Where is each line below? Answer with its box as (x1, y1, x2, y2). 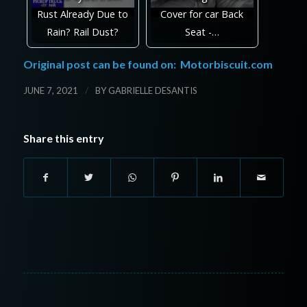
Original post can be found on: (23, 57, 180, 71)
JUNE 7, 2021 (23, 84, 78, 96)
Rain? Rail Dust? (47, 25, 119, 38)
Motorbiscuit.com (180, 57, 273, 71)
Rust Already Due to (37, 7, 129, 21)
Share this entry (23, 131, 104, 145)
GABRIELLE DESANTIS (108, 84, 197, 96)
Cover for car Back (160, 7, 244, 21)
